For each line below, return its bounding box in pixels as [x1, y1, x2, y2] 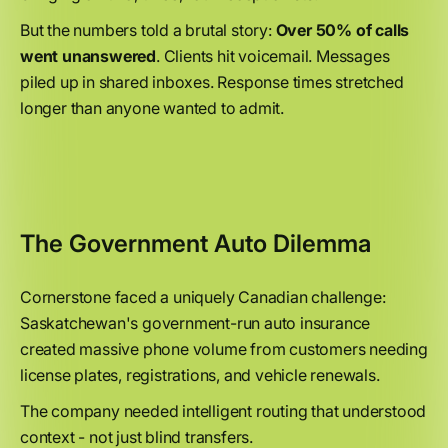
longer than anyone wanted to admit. [20, 98, 285, 118]
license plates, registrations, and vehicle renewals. [20, 365, 380, 385]
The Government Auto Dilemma [20, 229, 371, 258]
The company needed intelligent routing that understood [20, 401, 427, 421]
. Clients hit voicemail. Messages [156, 46, 390, 66]
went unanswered [20, 46, 157, 66]
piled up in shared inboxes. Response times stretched [20, 72, 404, 92]
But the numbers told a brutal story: [20, 20, 276, 40]
